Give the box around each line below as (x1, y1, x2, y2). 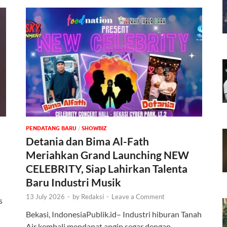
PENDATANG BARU (26, 125, 77, 132)
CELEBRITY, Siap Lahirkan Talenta (26, 162, 187, 175)
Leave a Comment (111, 193, 165, 201)
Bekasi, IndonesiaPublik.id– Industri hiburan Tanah (26, 209, 202, 219)
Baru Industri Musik (26, 176, 121, 189)
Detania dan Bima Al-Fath (26, 135, 149, 148)
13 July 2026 (26, 193, 65, 201)
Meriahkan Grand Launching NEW (26, 148, 189, 162)
